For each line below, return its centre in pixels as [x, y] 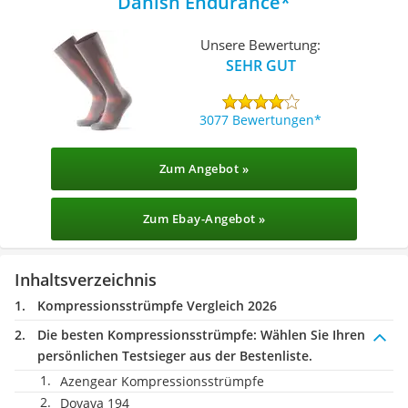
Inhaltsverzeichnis [86, 280]
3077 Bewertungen [257, 119]
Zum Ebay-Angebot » [204, 219]
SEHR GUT [260, 65]
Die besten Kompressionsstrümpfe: [147, 335]
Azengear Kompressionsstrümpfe [162, 381]
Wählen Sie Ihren [311, 335]
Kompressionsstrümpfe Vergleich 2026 [157, 306]
